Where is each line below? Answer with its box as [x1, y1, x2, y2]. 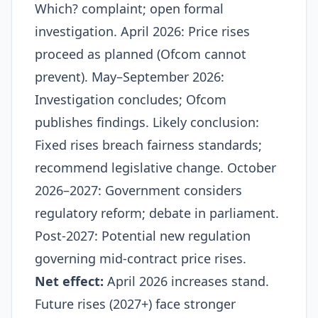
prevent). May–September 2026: [35, 68, 224, 85]
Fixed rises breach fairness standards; [35, 136, 262, 153]
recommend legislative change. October [35, 159, 276, 176]
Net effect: [35, 273, 104, 290]
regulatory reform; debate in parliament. [35, 204, 279, 221]
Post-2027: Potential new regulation [35, 227, 251, 244]
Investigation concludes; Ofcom [35, 91, 226, 108]
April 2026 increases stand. [104, 273, 269, 290]
